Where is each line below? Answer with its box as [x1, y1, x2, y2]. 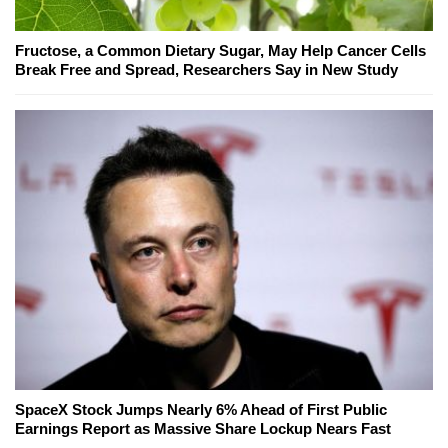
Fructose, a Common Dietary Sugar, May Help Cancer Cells [15, 41, 426, 59]
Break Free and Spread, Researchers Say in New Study [15, 60, 398, 78]
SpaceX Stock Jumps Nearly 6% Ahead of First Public [15, 400, 387, 418]
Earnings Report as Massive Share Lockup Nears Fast [15, 419, 391, 437]
